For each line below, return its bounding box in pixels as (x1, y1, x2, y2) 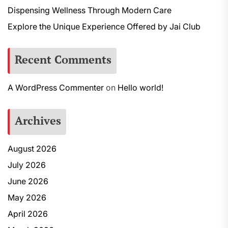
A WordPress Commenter (8, 82, 104, 93)
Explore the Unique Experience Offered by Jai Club (8, 21, 201, 32)
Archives (15, 113, 61, 128)
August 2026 (8, 144, 56, 154)
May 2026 (8, 192, 46, 203)
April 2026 (8, 209, 48, 219)
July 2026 (8, 160, 46, 170)
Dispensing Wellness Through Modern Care (8, 5, 172, 15)
